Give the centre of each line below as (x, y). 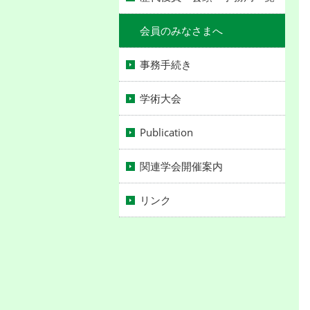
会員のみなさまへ (181, 30)
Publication (166, 132)
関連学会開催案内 (181, 166)
